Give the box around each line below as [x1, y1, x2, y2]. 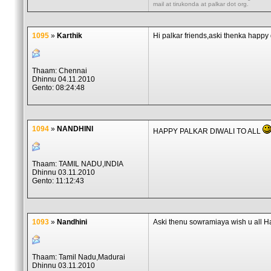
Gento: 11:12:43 [32, 177, 84, 185]
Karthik [57, 31, 82, 40]
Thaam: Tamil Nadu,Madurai [32, 253, 125, 261]
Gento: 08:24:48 [32, 83, 85, 92]
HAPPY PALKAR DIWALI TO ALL [153, 127, 263, 135]
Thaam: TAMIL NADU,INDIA [32, 160, 123, 168]
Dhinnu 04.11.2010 [32, 75, 95, 83]
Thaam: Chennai [32, 67, 87, 75]
